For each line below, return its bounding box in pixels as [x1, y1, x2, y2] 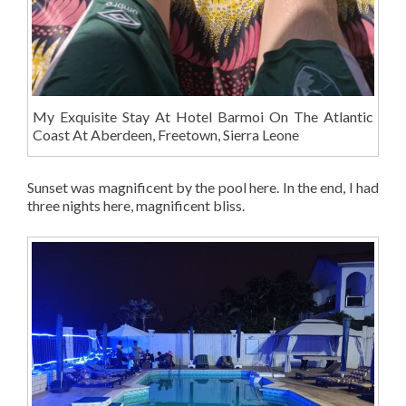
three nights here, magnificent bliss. [27, 197, 245, 215]
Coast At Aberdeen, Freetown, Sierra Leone [32, 126, 299, 144]
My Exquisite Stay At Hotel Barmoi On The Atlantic [32, 108, 374, 126]
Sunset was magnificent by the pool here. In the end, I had [27, 179, 379, 197]
